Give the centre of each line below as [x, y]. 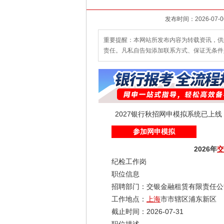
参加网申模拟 [154, 131]
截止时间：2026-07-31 [140, 211]
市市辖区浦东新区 [188, 199]
